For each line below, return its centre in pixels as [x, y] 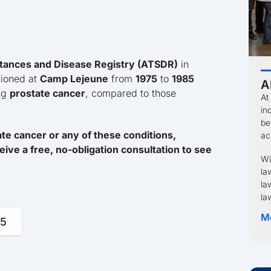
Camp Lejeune [74, 79]
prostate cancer [47, 93]
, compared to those [131, 93]
